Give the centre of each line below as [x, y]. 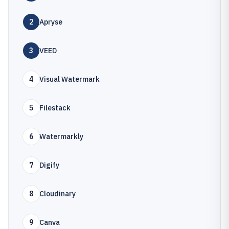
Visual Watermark [70, 79]
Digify [49, 165]
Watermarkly [61, 136]
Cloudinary [58, 194]
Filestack [55, 108]
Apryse [51, 22]
